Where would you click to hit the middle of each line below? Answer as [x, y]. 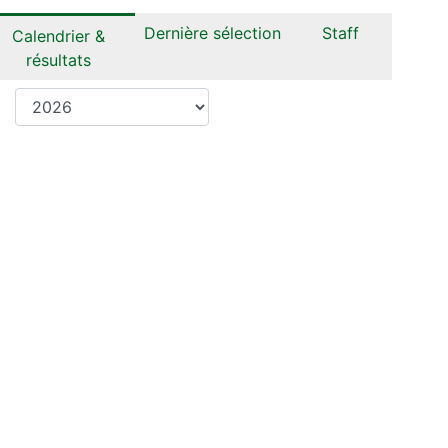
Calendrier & [58, 36]
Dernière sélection [212, 33]
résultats [58, 60]
